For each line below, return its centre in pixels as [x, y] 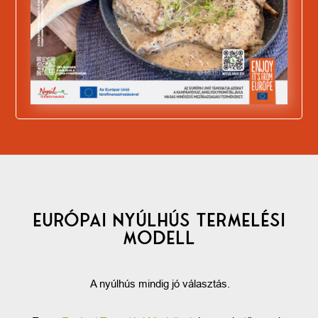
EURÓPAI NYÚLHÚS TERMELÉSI [159, 220]
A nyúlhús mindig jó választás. [159, 283]
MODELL [159, 237]
